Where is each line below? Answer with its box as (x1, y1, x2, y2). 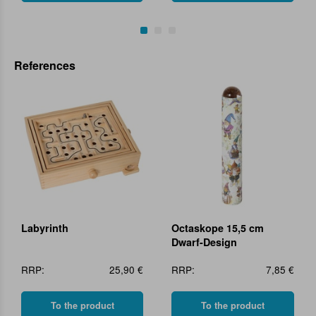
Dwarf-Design (171, 235, 238, 250)
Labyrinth (21, 221, 68, 236)
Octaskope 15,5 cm (171, 221, 265, 236)
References (14, 56, 75, 73)
